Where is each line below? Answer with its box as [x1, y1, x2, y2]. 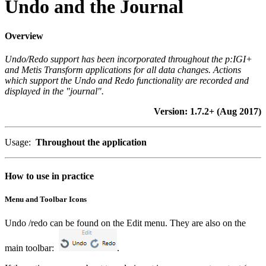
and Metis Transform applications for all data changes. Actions [5, 64, 241, 75]
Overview [5, 30, 43, 41]
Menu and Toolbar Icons [5, 195, 87, 204]
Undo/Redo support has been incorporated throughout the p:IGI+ [5, 53, 252, 64]
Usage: [5, 137, 33, 147]
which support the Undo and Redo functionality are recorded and [5, 75, 249, 85]
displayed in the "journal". [5, 85, 104, 96]
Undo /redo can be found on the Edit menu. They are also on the [5, 217, 246, 228]
